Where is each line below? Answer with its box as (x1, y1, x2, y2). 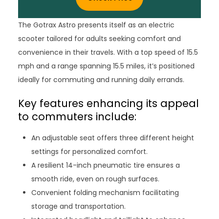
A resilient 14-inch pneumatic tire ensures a (31, 160, 180, 171)
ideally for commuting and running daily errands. (18, 75, 185, 85)
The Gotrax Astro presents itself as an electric (18, 20, 175, 30)
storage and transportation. (31, 201, 126, 212)
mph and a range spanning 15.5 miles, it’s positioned (18, 61, 195, 71)
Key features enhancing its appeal (18, 96, 199, 111)
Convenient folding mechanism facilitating (31, 188, 179, 198)
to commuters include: (18, 109, 137, 124)
